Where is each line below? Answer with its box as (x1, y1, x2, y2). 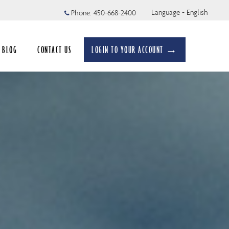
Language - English (151, 7, 208, 17)
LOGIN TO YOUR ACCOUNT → (91, 43, 178, 56)
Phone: (69, 8, 94, 17)
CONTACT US (37, 43, 72, 56)
